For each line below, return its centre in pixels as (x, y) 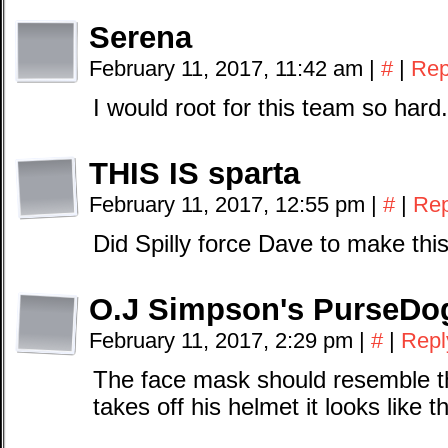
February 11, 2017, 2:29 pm (224, 341)
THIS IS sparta (194, 174)
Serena (140, 38)
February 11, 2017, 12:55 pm (230, 205)
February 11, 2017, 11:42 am (229, 69)
